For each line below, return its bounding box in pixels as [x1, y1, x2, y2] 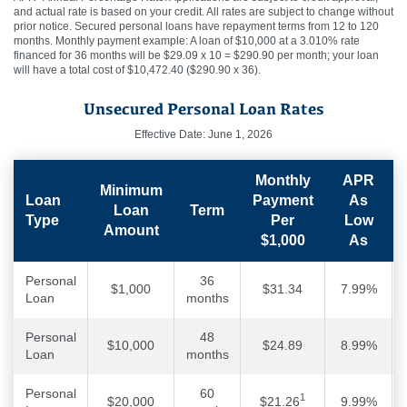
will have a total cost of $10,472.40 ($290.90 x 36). [14, 63, 261, 76]
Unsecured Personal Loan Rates [83, 98, 324, 118]
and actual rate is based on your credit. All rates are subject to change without [14, 5, 393, 18]
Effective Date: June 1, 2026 [134, 127, 273, 141]
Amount [103, 222, 159, 238]
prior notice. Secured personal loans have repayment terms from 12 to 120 [14, 19, 379, 33]
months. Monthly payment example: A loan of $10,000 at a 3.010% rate [14, 34, 360, 47]
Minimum [99, 182, 163, 198]
